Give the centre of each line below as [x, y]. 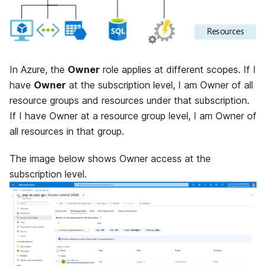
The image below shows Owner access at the [110, 158]
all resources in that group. [67, 131]
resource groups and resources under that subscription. [129, 100]
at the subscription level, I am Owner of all [159, 85]
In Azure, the [39, 69]
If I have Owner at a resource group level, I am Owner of [133, 115]
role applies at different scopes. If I [178, 69]
